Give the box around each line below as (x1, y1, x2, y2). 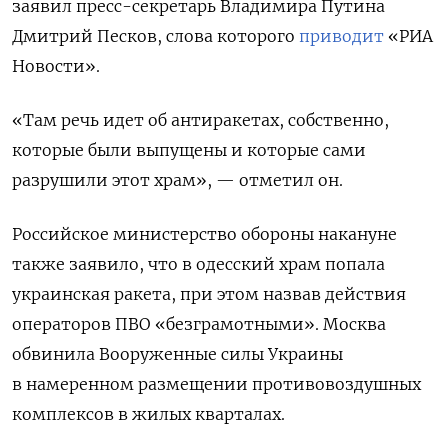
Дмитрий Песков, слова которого (12, 26, 299, 47)
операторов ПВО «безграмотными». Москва (12, 314, 386, 335)
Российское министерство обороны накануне (12, 224, 397, 245)
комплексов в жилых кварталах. (12, 404, 285, 425)
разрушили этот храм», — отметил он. (12, 170, 343, 191)
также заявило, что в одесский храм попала (12, 254, 385, 275)
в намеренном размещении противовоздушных (12, 374, 421, 395)
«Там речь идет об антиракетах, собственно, (12, 110, 389, 131)
